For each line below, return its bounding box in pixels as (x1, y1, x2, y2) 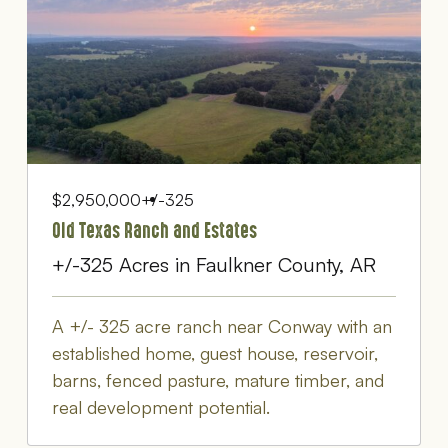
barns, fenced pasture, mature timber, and (51, 369, 384, 392)
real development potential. (51, 396, 270, 419)
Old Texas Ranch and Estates (51, 217, 257, 246)
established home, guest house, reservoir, (51, 342, 378, 365)
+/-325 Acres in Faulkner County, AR (51, 252, 376, 278)
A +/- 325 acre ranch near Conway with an (51, 315, 392, 338)
